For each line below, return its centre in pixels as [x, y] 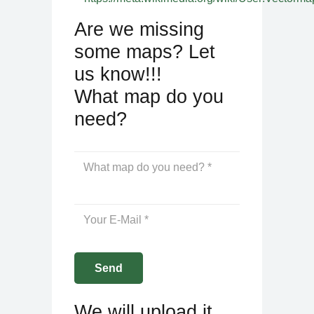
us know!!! [118, 74]
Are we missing [139, 29]
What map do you [149, 96]
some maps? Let [145, 51]
